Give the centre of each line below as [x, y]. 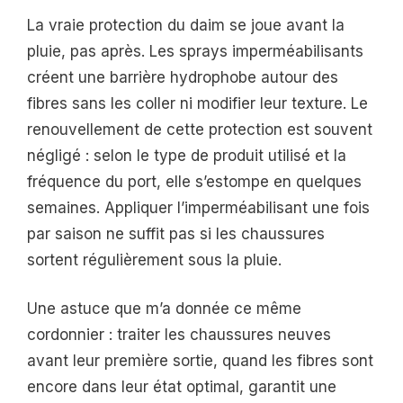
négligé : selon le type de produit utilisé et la [187, 155]
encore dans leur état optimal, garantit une [182, 387]
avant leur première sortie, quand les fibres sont [200, 361]
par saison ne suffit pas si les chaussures [176, 233]
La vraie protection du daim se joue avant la [186, 25]
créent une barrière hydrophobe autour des [183, 77]
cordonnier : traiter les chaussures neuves [179, 335]
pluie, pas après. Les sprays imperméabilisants [195, 51]
